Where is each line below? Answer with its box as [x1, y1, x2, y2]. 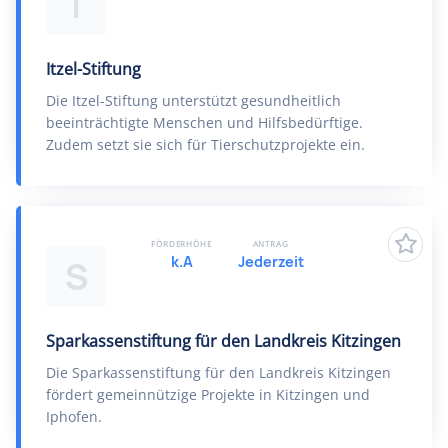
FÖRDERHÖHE [151, 238, 212, 249]
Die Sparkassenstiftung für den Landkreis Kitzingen [46, 363, 391, 382]
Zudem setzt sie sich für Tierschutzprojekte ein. [46, 135, 365, 154]
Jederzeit [237, 252, 304, 271]
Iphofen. [46, 407, 102, 426]
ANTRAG [252, 238, 289, 249]
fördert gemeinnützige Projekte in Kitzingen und [46, 385, 370, 404]
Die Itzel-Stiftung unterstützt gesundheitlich [46, 91, 341, 110]
